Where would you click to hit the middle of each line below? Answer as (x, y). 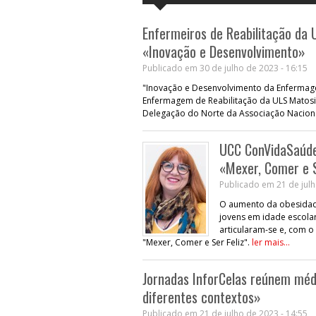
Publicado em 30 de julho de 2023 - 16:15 (225, 68)
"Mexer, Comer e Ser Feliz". (197, 242)
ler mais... (271, 242)
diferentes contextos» (202, 297)
